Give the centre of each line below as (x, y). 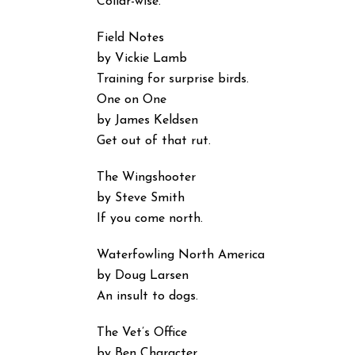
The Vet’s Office (142, 333)
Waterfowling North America (181, 255)
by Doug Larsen (143, 276)
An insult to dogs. (147, 296)
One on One (132, 100)
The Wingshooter (146, 177)
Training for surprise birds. (173, 79)
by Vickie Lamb (142, 59)
